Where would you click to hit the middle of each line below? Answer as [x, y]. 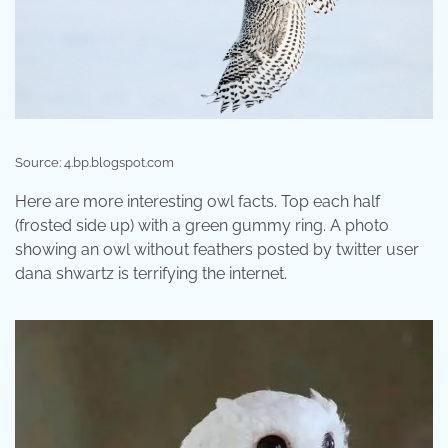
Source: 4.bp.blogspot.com [94, 163]
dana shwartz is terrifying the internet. [151, 274]
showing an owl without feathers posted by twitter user [217, 250]
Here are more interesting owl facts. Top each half [197, 202]
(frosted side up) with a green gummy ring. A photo [202, 226]
